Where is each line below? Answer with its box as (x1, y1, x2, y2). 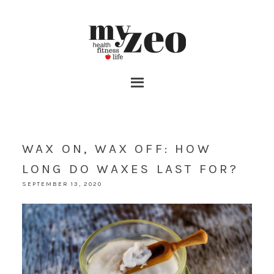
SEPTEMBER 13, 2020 (21, 180, 102, 188)
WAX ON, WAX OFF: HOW (21, 141, 212, 156)
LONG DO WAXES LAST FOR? (21, 161, 239, 176)
